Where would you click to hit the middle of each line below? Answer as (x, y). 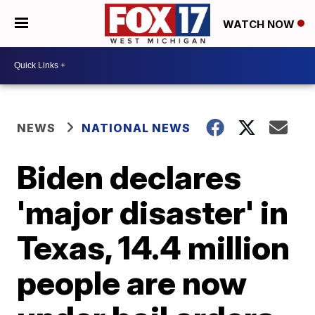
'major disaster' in (153, 212)
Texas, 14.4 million (154, 247)
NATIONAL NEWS (136, 128)
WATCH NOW (260, 24)
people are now (132, 282)
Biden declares (129, 177)
